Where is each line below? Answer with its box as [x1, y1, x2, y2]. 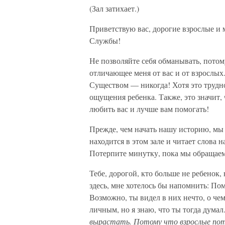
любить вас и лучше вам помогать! [89, 103, 209, 114]
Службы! [89, 35, 121, 46]
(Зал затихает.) [89, 3, 139, 14]
